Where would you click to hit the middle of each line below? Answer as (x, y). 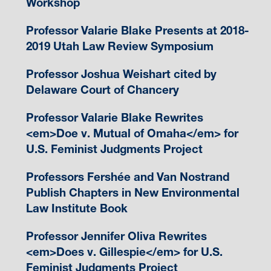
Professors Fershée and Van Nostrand (127, 177)
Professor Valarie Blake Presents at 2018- (137, 31)
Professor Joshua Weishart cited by (121, 74)
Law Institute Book (77, 209)
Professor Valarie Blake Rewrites (114, 118)
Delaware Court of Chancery (102, 90)
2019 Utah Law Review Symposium (119, 47)
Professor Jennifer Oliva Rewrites (116, 237)
